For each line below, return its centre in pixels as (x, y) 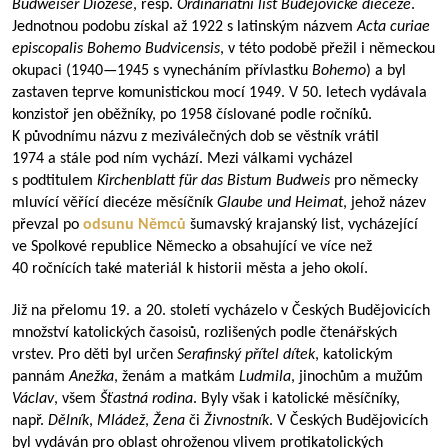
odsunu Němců (134, 225)
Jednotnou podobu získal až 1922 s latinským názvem (184, 27)
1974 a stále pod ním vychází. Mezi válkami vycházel (182, 159)
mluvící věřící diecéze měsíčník (114, 203)
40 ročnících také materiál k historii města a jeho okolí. (190, 269)
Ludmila (265, 377)
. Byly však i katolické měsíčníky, (296, 399)
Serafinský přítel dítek (246, 355)
